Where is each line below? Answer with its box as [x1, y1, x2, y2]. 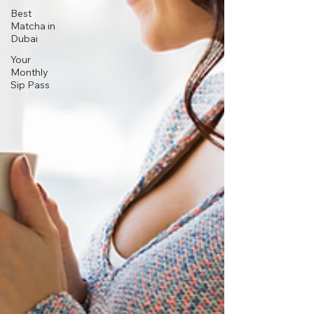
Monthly [11, 65, 48, 78]
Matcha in [11, 19, 55, 32]
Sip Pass [11, 78, 50, 91]
